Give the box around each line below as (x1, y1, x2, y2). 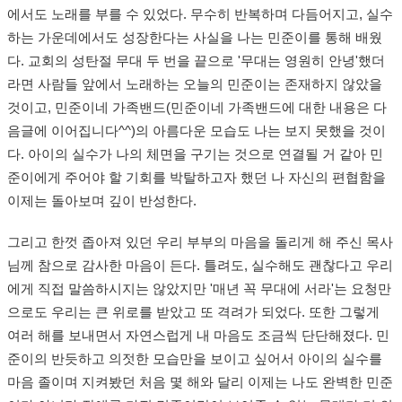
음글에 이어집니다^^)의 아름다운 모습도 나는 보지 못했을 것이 (7, 124, 386, 139)
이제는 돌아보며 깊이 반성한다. (7, 194, 197, 209)
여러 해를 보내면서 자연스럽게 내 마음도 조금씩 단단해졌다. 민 (7, 328, 389, 344)
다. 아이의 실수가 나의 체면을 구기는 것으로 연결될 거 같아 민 (7, 147, 383, 162)
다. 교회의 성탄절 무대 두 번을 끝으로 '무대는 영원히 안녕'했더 (7, 54, 385, 69)
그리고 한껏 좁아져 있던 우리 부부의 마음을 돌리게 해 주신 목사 (7, 235, 393, 250)
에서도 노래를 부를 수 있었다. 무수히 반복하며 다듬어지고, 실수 (7, 7, 393, 22)
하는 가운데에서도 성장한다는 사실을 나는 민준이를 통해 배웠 (7, 31, 382, 46)
